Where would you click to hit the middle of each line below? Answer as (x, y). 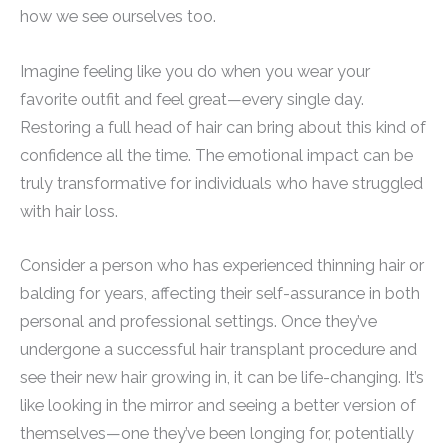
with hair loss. (69, 211)
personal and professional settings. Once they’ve (198, 321)
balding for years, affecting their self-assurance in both (220, 293)
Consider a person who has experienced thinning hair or (222, 265)
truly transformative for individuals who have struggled (221, 183)
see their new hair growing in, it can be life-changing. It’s (222, 377)
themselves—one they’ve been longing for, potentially (217, 433)
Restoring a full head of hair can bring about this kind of (223, 127)
